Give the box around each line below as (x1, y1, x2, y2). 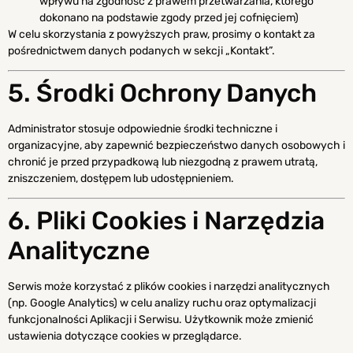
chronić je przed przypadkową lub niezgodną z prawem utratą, (8, 155, 318, 169)
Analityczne (8, 236, 150, 266)
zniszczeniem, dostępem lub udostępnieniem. (8, 172, 234, 186)
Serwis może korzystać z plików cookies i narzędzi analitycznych (8, 280, 330, 294)
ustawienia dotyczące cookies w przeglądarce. (8, 329, 242, 344)
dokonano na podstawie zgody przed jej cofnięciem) (39, 10, 299, 24)
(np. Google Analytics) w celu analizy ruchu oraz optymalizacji (8, 296, 316, 310)
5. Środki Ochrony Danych (8, 78, 317, 109)
